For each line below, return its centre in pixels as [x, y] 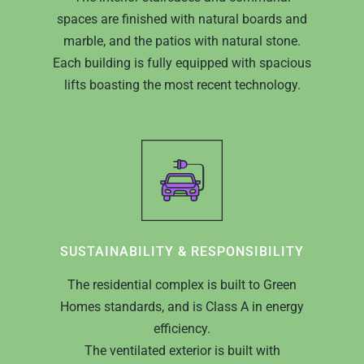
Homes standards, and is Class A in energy [182, 306]
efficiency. [182, 328]
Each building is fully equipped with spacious [182, 63]
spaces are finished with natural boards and [182, 19]
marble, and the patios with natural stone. [182, 41]
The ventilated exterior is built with [182, 350]
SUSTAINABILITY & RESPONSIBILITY [182, 251]
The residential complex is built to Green [182, 284]
